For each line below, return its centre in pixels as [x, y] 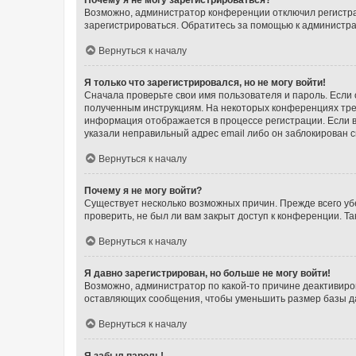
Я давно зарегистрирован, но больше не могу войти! [207, 273]
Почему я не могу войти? [143, 190]
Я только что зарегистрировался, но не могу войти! [205, 82]
